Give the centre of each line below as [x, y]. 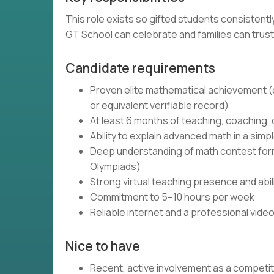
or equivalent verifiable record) [159, 105]
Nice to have [103, 246]
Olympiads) [115, 166]
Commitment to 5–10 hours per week [172, 197]
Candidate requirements [140, 68]
